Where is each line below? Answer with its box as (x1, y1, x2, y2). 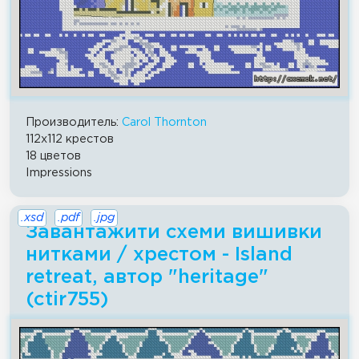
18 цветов (26, 150, 81, 161)
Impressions (26, 167, 92, 178)
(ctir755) (26, 290, 108, 309)
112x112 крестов (26, 133, 114, 144)
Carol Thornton (122, 116, 207, 127)
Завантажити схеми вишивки (26, 223, 322, 241)
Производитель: (26, 116, 122, 127)
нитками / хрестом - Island (26, 245, 292, 264)
